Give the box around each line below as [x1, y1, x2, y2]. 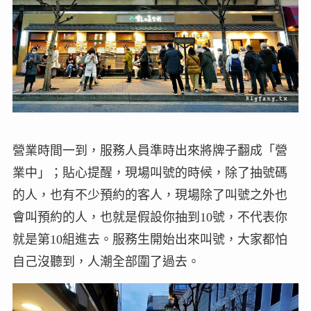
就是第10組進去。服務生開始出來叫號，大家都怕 [12, 232, 287, 246]
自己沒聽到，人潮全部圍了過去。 [12, 254, 200, 269]
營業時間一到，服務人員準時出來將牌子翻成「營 [12, 143, 287, 158]
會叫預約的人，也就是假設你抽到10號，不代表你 [12, 210, 287, 224]
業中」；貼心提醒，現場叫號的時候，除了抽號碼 [12, 165, 287, 180]
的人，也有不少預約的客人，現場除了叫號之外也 [12, 187, 287, 202]
